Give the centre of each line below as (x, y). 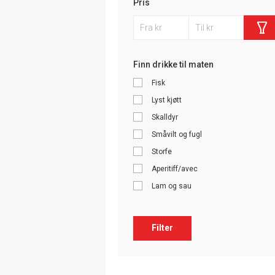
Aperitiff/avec (175, 168)
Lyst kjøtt (167, 100)
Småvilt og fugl (177, 134)
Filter (162, 228)
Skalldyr (165, 117)
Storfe (162, 151)
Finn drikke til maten (173, 64)
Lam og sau (172, 186)
